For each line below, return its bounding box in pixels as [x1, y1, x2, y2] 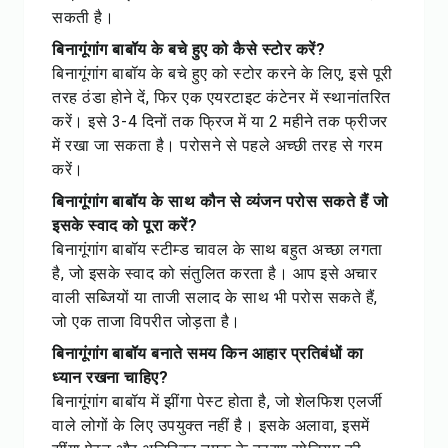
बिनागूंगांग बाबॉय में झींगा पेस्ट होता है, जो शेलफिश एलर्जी [52, 392, 383, 411]
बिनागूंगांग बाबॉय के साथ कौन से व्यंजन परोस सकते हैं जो [52, 192, 388, 211]
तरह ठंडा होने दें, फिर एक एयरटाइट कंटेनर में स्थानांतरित [52, 88, 391, 107]
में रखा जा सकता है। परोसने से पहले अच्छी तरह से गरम [52, 136, 382, 155]
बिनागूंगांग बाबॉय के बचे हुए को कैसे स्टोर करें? [52, 40, 325, 59]
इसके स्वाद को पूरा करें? [52, 216, 197, 235]
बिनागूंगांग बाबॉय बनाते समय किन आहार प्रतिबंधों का [52, 344, 363, 363]
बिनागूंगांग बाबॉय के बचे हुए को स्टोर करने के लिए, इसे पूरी [52, 64, 393, 83]
